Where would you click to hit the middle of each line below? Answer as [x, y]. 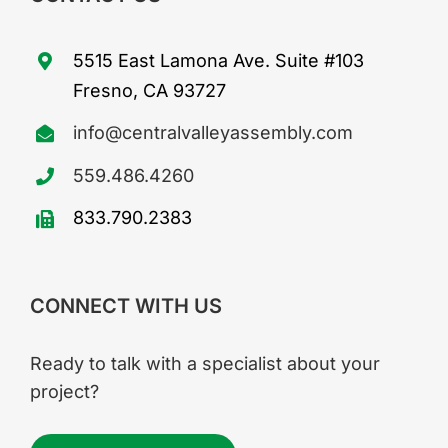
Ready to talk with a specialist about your [205, 363]
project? [64, 391]
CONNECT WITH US [126, 305]
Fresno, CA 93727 [150, 90]
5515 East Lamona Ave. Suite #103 [219, 60]
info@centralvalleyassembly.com [213, 133]
